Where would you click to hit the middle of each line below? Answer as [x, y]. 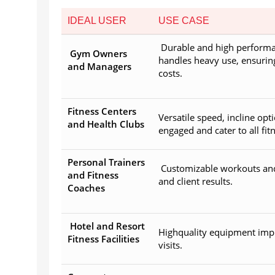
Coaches [86, 188]
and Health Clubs [106, 124]
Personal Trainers [106, 162]
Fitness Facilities [103, 239]
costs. [170, 73]
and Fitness [93, 175]
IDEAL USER [97, 21]
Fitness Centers [102, 111]
